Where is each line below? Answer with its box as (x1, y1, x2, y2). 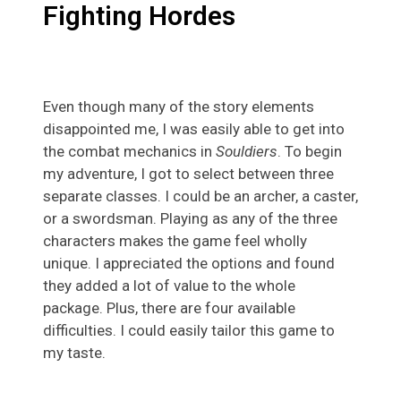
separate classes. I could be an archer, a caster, (43, 187, 358, 206)
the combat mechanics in (43, 142, 216, 161)
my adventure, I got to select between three (43, 165, 334, 183)
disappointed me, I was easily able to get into (43, 120, 345, 139)
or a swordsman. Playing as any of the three (43, 209, 337, 228)
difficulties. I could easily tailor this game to (43, 321, 335, 340)
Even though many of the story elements (43, 98, 314, 116)
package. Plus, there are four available (43, 299, 295, 318)
